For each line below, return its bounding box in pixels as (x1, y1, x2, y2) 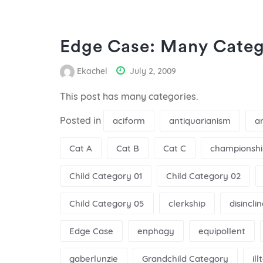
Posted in (60, 114, 103, 126)
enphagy (137, 225, 174, 237)
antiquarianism (169, 114, 231, 126)
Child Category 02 (166, 170, 241, 181)
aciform (113, 114, 145, 126)
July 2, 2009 (130, 66, 176, 76)
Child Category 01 (69, 170, 142, 181)
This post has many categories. (60, 90, 198, 102)
